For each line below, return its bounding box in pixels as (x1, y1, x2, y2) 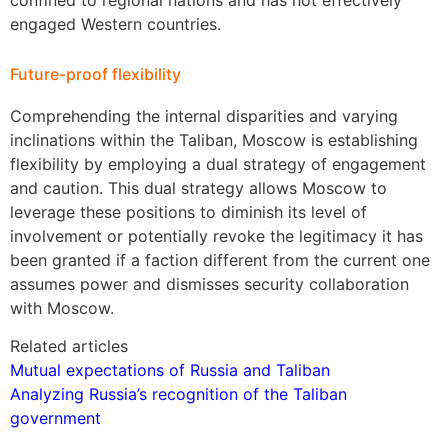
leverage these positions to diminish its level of (10, 201, 367, 222)
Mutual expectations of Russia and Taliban (10, 360, 330, 381)
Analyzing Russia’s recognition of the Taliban (10, 384, 347, 405)
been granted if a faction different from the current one (10, 249, 430, 270)
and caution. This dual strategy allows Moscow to (10, 177, 387, 198)
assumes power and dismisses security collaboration (10, 273, 409, 294)
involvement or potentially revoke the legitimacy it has (10, 225, 423, 246)
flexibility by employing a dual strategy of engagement (10, 153, 426, 174)
